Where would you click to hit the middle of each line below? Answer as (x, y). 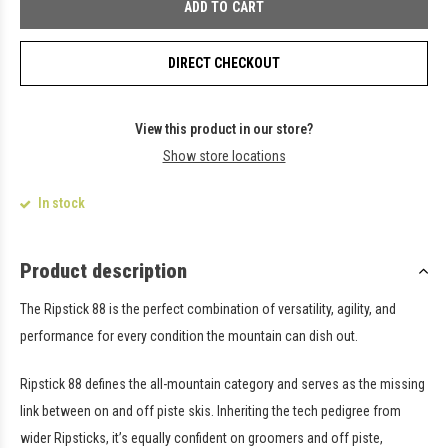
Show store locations (224, 156)
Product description (103, 271)
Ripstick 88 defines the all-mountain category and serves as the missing (222, 384)
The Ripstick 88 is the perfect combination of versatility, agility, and (208, 309)
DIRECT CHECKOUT (224, 63)
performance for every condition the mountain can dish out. (189, 336)
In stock (60, 203)
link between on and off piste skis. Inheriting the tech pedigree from (210, 411)
